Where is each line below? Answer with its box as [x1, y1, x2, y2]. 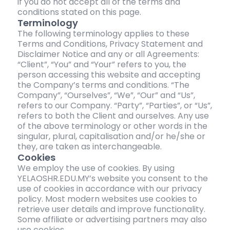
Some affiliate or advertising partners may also [17, 214, 207, 226]
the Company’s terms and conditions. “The [17, 79, 189, 91]
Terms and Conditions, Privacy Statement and [17, 38, 203, 50]
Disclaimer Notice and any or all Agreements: [17, 48, 199, 61]
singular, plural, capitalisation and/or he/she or [17, 130, 205, 143]
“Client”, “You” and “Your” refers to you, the [17, 59, 186, 71]
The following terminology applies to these [17, 28, 189, 40]
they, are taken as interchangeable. [17, 141, 162, 153]
